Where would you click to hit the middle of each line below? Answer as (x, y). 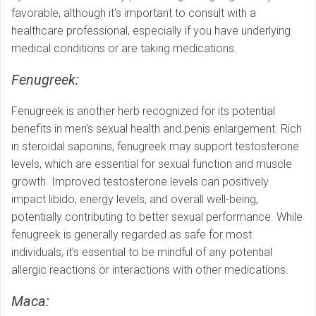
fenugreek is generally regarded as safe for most (132, 235)
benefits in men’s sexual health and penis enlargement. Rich (157, 129)
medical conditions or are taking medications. (124, 49)
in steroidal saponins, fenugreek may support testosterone (155, 147)
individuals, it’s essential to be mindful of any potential (142, 253)
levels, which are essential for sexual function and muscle (152, 164)
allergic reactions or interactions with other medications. (150, 270)
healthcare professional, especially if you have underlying (151, 31)
